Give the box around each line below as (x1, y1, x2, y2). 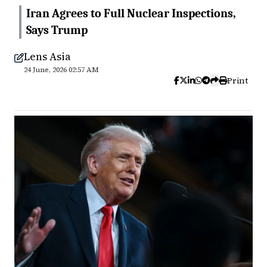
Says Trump (26, 23, 88, 37)
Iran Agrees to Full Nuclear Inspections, (26, 7, 236, 20)
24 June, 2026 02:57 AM (24, 65, 99, 74)
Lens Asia (24, 49, 71, 64)
